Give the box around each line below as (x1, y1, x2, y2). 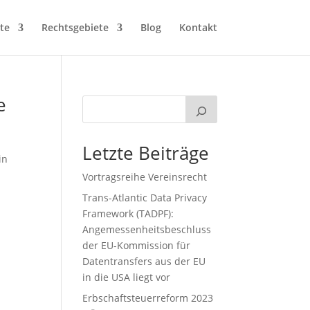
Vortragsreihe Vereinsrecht (82, 170, 208, 183)
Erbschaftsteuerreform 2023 (82, 291, 214, 304)
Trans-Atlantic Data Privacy (82, 191, 208, 204)
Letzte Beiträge (82, 140, 210, 165)
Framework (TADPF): (82, 207, 174, 220)
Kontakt (179, 21, 217, 34)
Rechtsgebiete (41, 21, 109, 34)
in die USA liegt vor (82, 271, 171, 284)
